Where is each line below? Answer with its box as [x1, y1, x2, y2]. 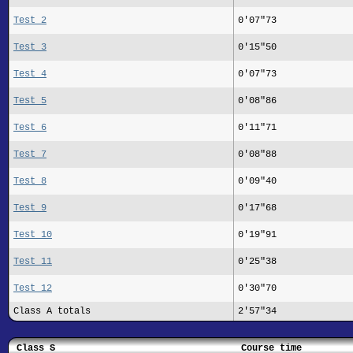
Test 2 [13, 14, 46, 26]
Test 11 [13, 255, 52, 267]
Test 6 [13, 121, 46, 133]
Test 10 [13, 229, 52, 240]
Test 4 [13, 68, 46, 80]
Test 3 [13, 41, 46, 53]
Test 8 [13, 175, 46, 187]
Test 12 [13, 282, 52, 294]
